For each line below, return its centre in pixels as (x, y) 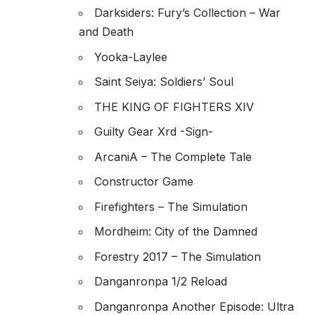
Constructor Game (144, 182)
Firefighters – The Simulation (171, 206)
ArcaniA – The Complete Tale (173, 156)
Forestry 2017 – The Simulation (178, 256)
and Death (106, 32)
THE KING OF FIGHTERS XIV (174, 107)
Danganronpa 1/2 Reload (161, 282)
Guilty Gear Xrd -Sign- (154, 132)
